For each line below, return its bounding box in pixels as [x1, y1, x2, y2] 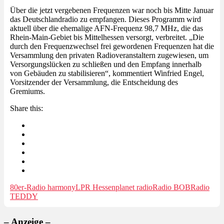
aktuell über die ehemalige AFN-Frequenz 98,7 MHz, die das [10, 23, 203, 32]
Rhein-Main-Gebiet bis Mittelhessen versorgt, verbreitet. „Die [10, 32, 204, 41]
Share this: [10, 103, 43, 112]
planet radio [115, 182, 152, 191]
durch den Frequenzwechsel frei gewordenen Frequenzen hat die [10, 41, 214, 50]
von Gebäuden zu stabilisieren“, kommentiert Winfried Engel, [10, 68, 204, 77]
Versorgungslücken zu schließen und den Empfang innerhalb [10, 59, 201, 68]
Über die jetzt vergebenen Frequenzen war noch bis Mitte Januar [10, 5, 213, 14]
